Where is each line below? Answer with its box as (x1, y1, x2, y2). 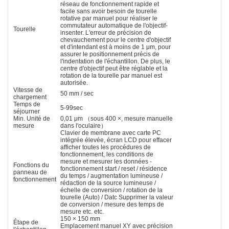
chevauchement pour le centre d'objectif (60, 36, 171, 43)
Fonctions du (13, 161, 49, 169)
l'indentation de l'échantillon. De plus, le (60, 57, 170, 65)
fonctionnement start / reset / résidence (60, 165, 167, 172)
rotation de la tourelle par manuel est (60, 72, 162, 79)
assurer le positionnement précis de (60, 50, 159, 58)
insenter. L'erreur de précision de (60, 29, 151, 36)
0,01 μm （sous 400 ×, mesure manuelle (60, 114, 173, 122)
